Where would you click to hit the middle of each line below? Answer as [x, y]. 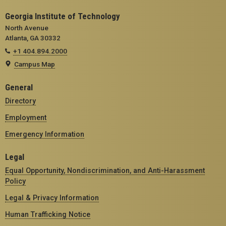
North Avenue [27, 27]
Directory [20, 101]
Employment [26, 117]
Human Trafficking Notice [48, 214]
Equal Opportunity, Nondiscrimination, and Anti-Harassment [105, 170]
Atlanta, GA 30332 [33, 38]
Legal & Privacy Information [52, 197]
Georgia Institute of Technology [63, 16]
